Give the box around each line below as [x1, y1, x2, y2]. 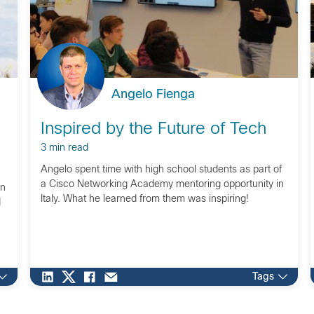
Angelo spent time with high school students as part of [40, 165, 282, 175]
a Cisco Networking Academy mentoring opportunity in [40, 180, 284, 189]
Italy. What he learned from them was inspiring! [40, 195, 249, 204]
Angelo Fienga [111, 89, 195, 101]
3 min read [40, 144, 88, 153]
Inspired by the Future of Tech [40, 122, 266, 137]
